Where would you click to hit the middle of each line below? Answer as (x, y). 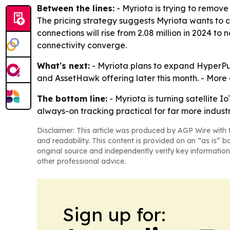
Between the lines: (76, 8)
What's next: (63, 66)
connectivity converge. (82, 45)
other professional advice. (81, 161)
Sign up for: (114, 214)
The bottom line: (72, 99)
